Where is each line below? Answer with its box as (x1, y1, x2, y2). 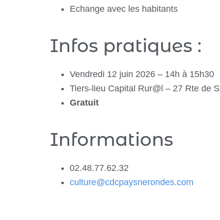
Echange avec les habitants (70, 4, 178, 14)
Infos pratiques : (50, 34, 201, 56)
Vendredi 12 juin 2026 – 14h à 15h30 (70, 69, 214, 79)
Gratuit (70, 98, 99, 108)
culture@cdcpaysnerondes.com (70, 177, 193, 187)
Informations (50, 128, 173, 150)
